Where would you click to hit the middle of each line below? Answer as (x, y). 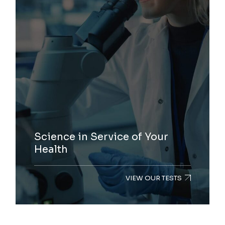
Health (51, 149)
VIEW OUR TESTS (153, 178)
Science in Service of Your (101, 137)
